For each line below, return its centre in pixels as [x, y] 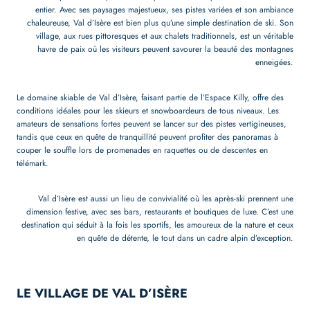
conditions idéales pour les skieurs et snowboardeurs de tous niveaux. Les [148, 110]
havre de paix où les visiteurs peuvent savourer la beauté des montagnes [165, 49]
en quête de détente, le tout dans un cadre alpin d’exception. [185, 238]
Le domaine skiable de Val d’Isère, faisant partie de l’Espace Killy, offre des [150, 97]
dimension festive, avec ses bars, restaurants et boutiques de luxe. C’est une [160, 211]
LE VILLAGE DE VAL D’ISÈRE [102, 293]
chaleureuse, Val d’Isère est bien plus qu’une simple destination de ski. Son [160, 22]
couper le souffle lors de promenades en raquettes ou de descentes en [142, 150]
